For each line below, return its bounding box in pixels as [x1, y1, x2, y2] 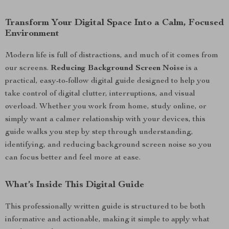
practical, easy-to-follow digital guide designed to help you [5, 77, 210, 85]
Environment [5, 29, 59, 38]
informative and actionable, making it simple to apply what [5, 216, 210, 224]
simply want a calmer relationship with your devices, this [5, 116, 205, 124]
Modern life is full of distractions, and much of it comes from [5, 52, 218, 60]
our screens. [5, 64, 51, 73]
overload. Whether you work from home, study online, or [5, 103, 207, 111]
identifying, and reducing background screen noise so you [5, 141, 212, 149]
